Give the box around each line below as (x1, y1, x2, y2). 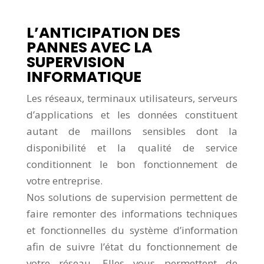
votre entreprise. (26, 173, 103, 187)
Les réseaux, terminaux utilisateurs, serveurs (26, 91, 238, 105)
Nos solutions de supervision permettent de (26, 190, 238, 204)
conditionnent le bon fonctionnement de (26, 157, 238, 171)
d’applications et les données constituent (26, 107, 238, 121)
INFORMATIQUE (26, 66, 141, 87)
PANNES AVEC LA (26, 37, 152, 58)
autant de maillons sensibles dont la (26, 124, 238, 138)
